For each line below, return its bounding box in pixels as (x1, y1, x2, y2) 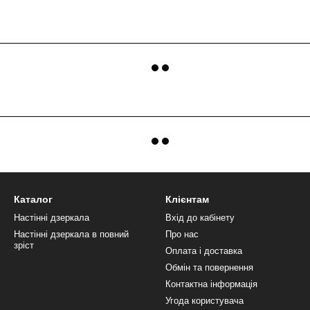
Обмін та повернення (165, 262, 253, 273)
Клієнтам (165, 194, 209, 206)
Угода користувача (165, 295, 244, 307)
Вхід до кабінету (165, 212, 235, 224)
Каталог (14, 194, 53, 206)
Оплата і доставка (165, 246, 242, 257)
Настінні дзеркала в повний (14, 229, 129, 240)
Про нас (165, 229, 199, 240)
